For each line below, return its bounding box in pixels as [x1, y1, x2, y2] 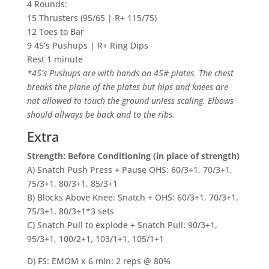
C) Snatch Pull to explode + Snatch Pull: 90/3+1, [26, 219, 217, 231]
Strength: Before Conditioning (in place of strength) [26, 150, 240, 162]
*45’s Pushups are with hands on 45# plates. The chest [26, 67, 234, 79]
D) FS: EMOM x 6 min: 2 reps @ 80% [26, 255, 171, 267]
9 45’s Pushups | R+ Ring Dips [26, 40, 148, 51]
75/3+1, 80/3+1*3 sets [26, 205, 114, 217]
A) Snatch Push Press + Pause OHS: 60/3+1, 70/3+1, [26, 164, 232, 175]
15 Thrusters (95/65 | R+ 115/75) [26, 12, 157, 23]
